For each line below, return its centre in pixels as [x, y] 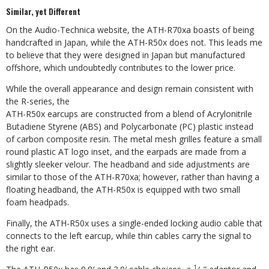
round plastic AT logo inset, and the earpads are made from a [126, 152]
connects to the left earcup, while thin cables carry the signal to [129, 236]
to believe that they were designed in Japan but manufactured [125, 55]
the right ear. [31, 248]
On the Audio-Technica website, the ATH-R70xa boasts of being [130, 30]
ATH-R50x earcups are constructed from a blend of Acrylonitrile [129, 114]
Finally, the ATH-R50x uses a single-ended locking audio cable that [134, 223]
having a [243, 177]
